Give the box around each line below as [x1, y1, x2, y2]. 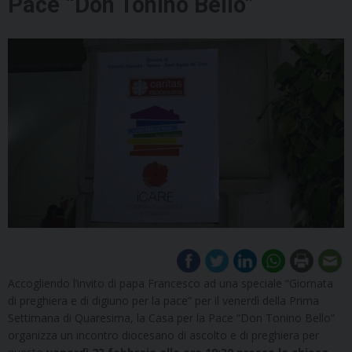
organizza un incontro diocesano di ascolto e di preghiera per [8, 327, 319, 343]
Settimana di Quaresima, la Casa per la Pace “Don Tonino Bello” [8, 310, 335, 325]
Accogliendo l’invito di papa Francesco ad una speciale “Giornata [8, 275, 333, 291]
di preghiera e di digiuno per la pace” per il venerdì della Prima [8, 292, 319, 308]
